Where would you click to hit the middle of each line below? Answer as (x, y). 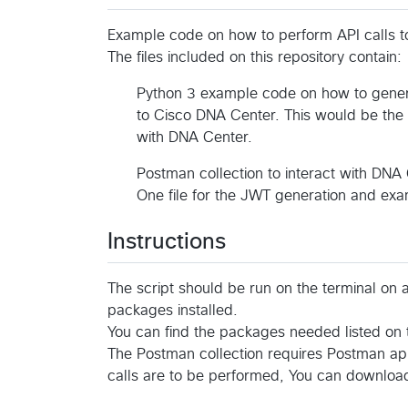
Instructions (167, 242)
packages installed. (173, 310)
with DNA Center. (194, 137)
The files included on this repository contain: (255, 57)
